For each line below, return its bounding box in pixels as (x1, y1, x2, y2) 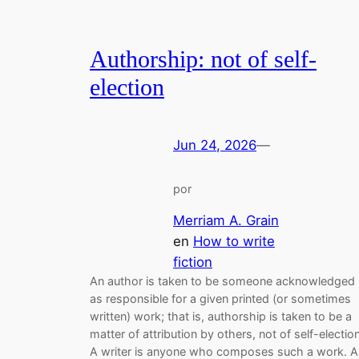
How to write (193, 232, 275, 249)
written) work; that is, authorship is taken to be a (90, 309, 352, 323)
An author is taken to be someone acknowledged (90, 273, 355, 288)
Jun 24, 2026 (173, 137, 256, 154)
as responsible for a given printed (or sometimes (90, 291, 351, 305)
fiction (173, 253, 212, 270)
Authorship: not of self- (90, 46, 317, 72)
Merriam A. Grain (173, 212, 279, 228)
